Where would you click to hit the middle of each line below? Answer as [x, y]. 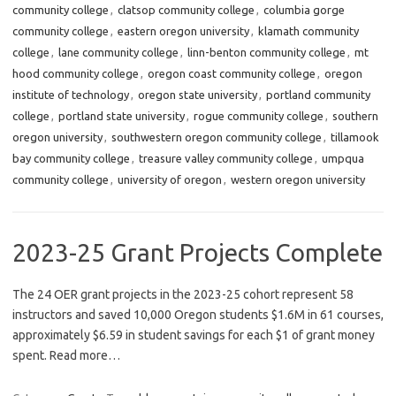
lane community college [118, 53]
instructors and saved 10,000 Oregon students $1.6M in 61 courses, [198, 315]
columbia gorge [304, 10]
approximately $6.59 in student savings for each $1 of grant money [194, 335]
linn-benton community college [267, 53]
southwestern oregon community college [217, 137]
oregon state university [198, 95]
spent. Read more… [66, 356]
